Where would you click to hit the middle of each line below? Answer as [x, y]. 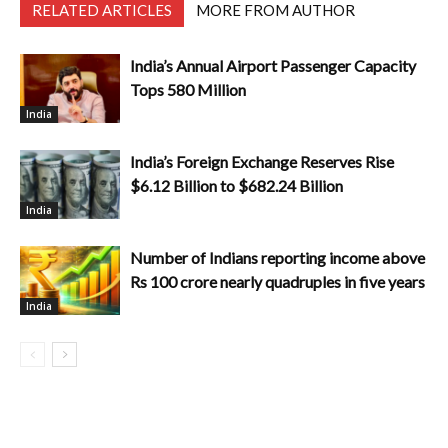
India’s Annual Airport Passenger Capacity [273, 66]
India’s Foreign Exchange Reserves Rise [262, 162]
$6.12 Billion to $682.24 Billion [236, 186]
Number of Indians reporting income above [277, 258]
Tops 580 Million [188, 90]
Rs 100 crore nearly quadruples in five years [277, 282]
